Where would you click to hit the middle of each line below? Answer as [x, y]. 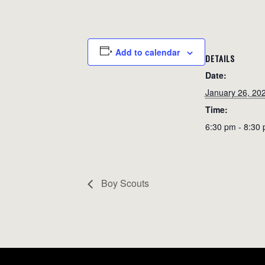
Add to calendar [147, 52]
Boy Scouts [124, 183]
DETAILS [220, 58]
